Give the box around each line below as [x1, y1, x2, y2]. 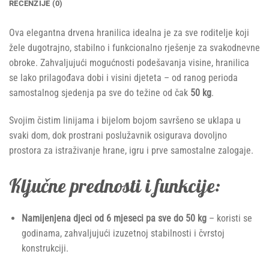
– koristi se [206, 212, 252, 224]
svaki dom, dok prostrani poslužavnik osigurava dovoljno [9, 129, 227, 141]
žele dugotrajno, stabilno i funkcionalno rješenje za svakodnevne [9, 42, 260, 54]
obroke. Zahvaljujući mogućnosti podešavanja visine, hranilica [9, 57, 249, 69]
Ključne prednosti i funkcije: [9, 173, 220, 198]
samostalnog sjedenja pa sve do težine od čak [9, 87, 190, 99]
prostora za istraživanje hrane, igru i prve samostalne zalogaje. [9, 144, 253, 156]
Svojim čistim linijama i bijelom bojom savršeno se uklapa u [9, 114, 241, 126]
